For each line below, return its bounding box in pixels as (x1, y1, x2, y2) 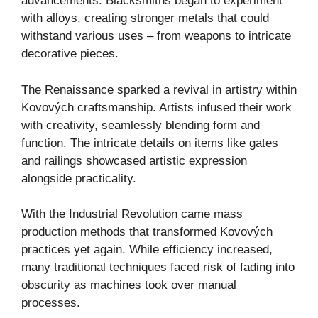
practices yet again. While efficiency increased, (21, 243, 273, 257)
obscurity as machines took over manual (21, 278, 236, 292)
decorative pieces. (21, 47, 119, 61)
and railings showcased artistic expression (21, 153, 247, 168)
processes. (21, 296, 80, 310)
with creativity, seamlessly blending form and (21, 118, 260, 132)
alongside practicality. (21, 171, 136, 185)
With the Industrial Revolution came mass (21, 207, 243, 221)
